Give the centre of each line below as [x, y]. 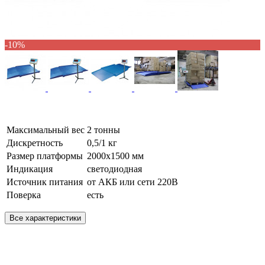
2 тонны [104, 130]
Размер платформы [45, 156]
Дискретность [35, 143]
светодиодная [114, 169]
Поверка [24, 195]
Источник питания [45, 182]
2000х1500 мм [115, 156]
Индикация [30, 169]
